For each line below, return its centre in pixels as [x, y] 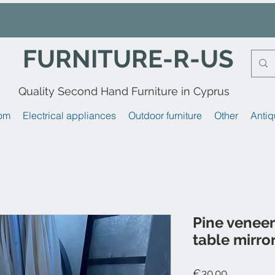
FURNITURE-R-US [128, 58]
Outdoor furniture [165, 115]
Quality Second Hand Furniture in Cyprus [124, 91]
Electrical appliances [69, 115]
